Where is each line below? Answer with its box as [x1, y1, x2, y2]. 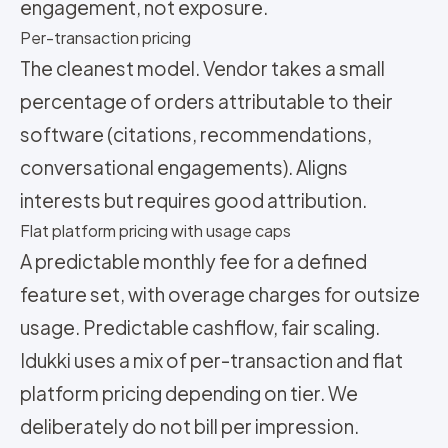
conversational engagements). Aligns [20, 155, 348, 179]
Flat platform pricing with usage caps [20, 220, 291, 241]
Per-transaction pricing [20, 27, 191, 48]
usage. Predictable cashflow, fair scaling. [20, 315, 380, 339]
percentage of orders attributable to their [20, 89, 393, 113]
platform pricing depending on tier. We [20, 381, 358, 405]
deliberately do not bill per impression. [20, 414, 359, 438]
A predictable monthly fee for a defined [20, 249, 367, 273]
